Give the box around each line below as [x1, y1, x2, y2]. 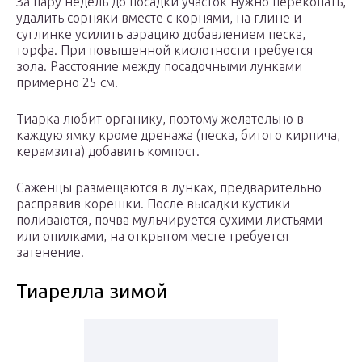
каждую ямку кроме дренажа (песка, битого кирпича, [16, 128, 340, 143]
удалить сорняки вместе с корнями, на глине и [16, 11, 301, 26]
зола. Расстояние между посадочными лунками [16, 59, 302, 74]
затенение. [16, 245, 84, 260]
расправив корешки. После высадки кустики [16, 196, 290, 212]
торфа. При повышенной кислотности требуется [16, 43, 313, 58]
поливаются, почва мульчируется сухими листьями [16, 213, 322, 228]
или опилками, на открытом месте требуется [16, 229, 288, 244]
